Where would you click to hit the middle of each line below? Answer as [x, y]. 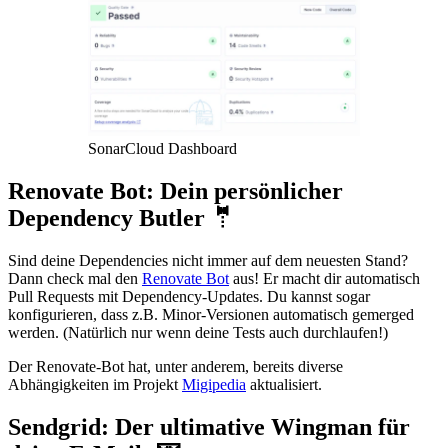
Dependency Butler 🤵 [121, 217]
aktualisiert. [284, 384]
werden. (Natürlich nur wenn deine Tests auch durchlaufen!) [198, 332]
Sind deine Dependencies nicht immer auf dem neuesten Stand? [208, 260]
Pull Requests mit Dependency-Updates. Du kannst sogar [189, 296]
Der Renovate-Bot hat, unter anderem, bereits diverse [175, 366]
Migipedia [214, 384]
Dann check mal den [75, 278]
